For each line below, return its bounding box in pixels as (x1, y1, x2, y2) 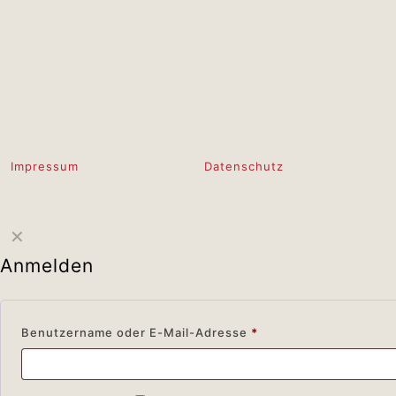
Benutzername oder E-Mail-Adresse (21, 325, 251, 340)
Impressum (11, 159, 79, 174)
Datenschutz (203, 159, 284, 174)
